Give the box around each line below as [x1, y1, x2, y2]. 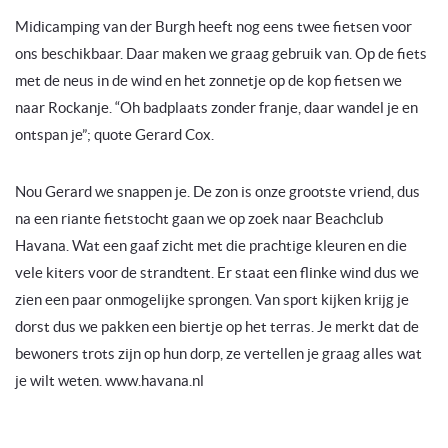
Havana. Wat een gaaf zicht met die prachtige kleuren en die [15, 237, 407, 254]
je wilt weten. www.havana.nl [15, 372, 204, 389]
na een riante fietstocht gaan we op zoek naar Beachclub [15, 210, 383, 227]
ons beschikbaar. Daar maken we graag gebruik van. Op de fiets [15, 45, 427, 62]
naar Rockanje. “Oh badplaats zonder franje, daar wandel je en [15, 99, 418, 116]
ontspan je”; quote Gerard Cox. [15, 126, 214, 143]
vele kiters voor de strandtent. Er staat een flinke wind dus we [15, 264, 419, 281]
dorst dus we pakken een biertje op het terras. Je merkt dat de [15, 318, 419, 335]
